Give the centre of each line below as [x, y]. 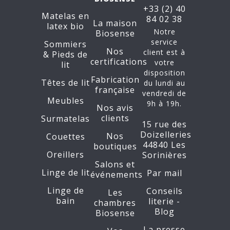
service [165, 42]
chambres [115, 203]
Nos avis [115, 108]
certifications [119, 62]
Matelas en [66, 16]
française [115, 90]
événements [117, 175]
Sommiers [66, 44]
